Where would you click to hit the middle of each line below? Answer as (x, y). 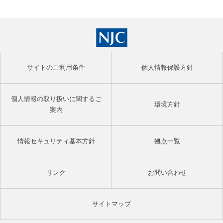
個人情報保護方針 (167, 67)
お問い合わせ (167, 172)
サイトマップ (111, 204)
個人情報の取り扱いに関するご (56, 99)
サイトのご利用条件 (56, 67)
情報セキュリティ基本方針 (56, 141)
